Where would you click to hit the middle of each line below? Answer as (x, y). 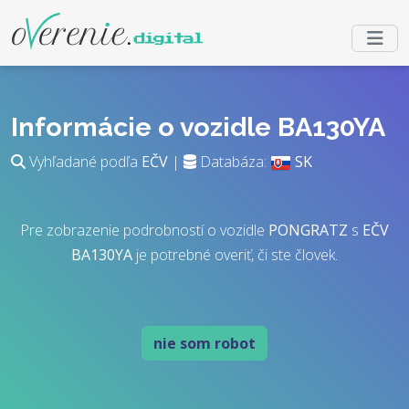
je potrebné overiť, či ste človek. (235, 255)
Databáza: (233, 162)
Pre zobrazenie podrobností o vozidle (144, 230)
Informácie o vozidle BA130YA (198, 127)
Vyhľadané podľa (84, 162)
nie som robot (204, 343)
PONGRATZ (308, 230)
